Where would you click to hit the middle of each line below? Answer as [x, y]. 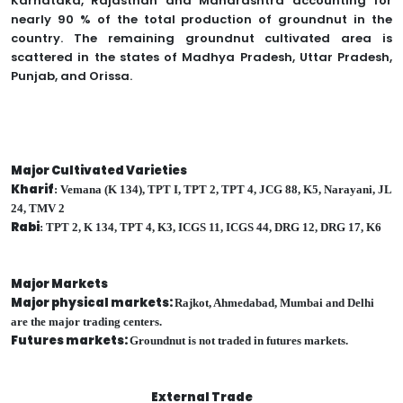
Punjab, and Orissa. [72, 76]
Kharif [32, 190]
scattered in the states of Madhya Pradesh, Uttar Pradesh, [201, 58]
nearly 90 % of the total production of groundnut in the [201, 20]
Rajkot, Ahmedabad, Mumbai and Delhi [274, 303]
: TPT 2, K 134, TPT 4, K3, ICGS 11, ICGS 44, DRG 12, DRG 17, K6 [210, 228]
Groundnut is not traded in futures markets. [239, 341]
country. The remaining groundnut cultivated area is [201, 39]
